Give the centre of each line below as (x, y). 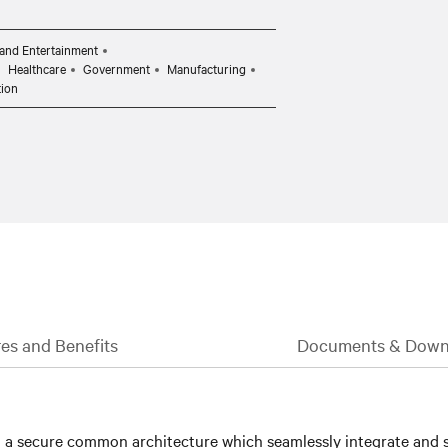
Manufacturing (206, 68)
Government (116, 68)
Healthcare (37, 68)
